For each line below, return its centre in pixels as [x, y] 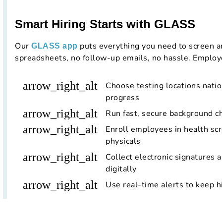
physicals [123, 141]
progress [122, 98]
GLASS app [55, 46]
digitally [121, 169]
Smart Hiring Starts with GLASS [105, 24]
